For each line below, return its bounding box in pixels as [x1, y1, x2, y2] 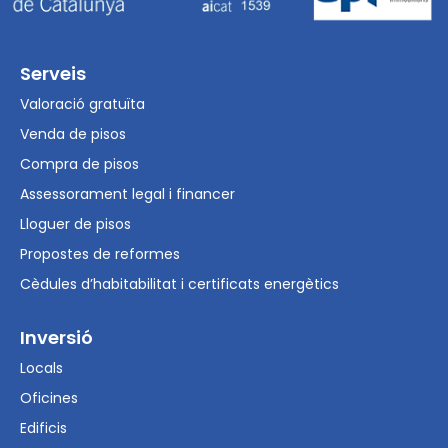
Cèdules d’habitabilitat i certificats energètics [20, 274, 339, 295]
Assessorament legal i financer [20, 184, 235, 205]
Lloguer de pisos [20, 214, 131, 235]
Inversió [20, 325, 93, 351]
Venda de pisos [20, 124, 126, 145]
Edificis [20, 418, 67, 439]
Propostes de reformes [20, 244, 180, 265]
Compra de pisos [20, 154, 139, 175]
